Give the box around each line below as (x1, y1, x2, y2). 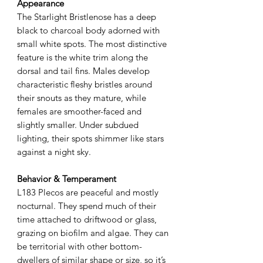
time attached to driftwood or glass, (17, 213, 157, 225)
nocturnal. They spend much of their (17, 200, 156, 211)
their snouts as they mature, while (17, 92, 146, 103)
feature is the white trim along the (17, 51, 148, 63)
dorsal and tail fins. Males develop (17, 65, 150, 76)
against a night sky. (17, 146, 91, 157)
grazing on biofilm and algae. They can (17, 227, 168, 238)
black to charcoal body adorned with (17, 24, 160, 36)
